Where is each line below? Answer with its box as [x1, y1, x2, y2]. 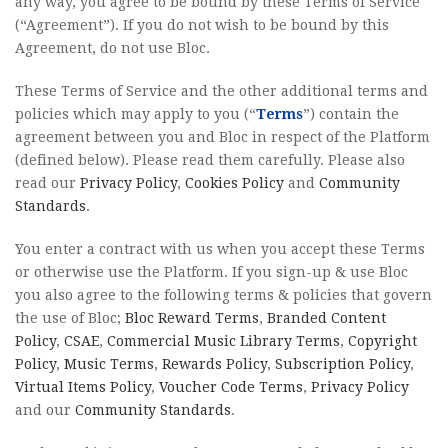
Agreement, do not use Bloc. [15, 40, 210, 56]
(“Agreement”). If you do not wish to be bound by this [15, 17, 389, 33]
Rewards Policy [162, 356, 267, 372]
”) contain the [303, 106, 399, 122]
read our [15, 175, 80, 191]
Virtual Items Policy [15, 379, 151, 395]
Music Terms [64, 356, 154, 372]
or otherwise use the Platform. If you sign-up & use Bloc [15, 264, 408, 280]
